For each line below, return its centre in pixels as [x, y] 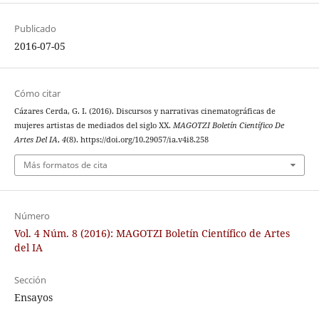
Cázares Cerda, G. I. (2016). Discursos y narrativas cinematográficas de [145, 111]
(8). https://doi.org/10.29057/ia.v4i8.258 [137, 140]
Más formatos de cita [65, 164]
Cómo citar [37, 94]
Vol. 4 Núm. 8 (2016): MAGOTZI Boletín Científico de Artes [152, 233]
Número [32, 215]
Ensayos [33, 297]
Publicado [35, 29]
